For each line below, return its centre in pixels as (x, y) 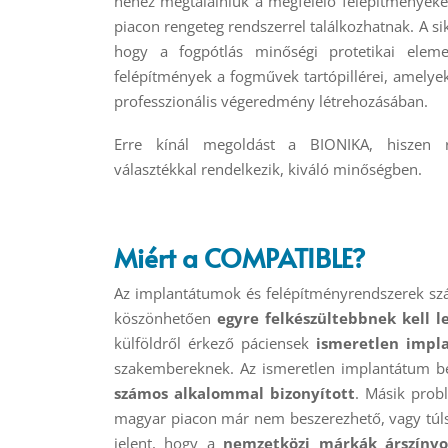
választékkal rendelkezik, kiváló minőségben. (268, 169)
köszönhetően (166, 317)
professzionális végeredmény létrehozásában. (271, 101)
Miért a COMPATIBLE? (240, 256)
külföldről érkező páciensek (215, 342)
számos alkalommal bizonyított (235, 392)
